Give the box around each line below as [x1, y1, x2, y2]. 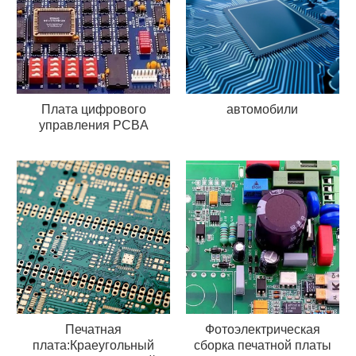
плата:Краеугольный [33, 339, 155, 353]
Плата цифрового [41, 103, 146, 117]
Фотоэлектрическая [204, 323, 320, 337]
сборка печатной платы [193, 339, 331, 353]
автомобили [226, 103, 299, 117]
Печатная [65, 323, 122, 337]
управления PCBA [38, 118, 149, 133]
